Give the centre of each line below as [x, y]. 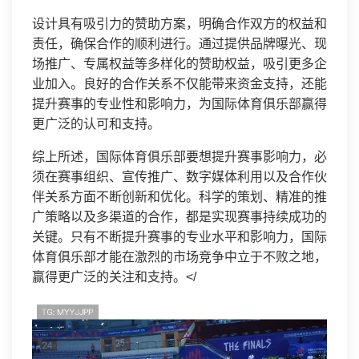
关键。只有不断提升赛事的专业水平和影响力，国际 [179, 237]
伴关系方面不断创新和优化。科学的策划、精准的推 [179, 197]
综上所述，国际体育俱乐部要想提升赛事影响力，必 [179, 157]
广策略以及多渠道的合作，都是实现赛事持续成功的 [179, 217]
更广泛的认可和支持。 [96, 124]
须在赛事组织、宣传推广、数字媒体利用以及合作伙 [179, 177]
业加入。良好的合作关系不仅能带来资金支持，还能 [179, 84]
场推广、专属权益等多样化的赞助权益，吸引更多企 [179, 64]
